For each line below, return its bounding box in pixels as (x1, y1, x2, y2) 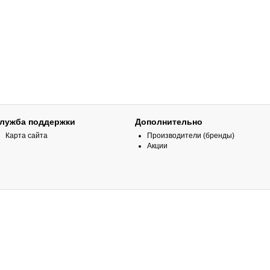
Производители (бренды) (147, 131, 234, 140)
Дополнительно (135, 117, 202, 127)
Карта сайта (5, 131, 48, 140)
